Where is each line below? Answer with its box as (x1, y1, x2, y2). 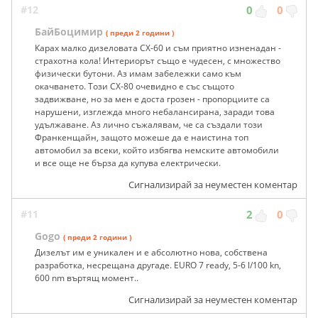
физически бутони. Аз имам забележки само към (35, 67, 241, 80)
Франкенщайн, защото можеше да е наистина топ (35, 131, 248, 144)
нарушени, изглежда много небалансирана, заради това (35, 106, 275, 119)
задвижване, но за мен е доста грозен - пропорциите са (35, 93, 270, 106)
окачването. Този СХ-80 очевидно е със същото (35, 80, 234, 93)
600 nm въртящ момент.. (35, 272, 138, 285)
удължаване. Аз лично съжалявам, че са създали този (35, 119, 263, 131)
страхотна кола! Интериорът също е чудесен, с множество (35, 55, 280, 67)
